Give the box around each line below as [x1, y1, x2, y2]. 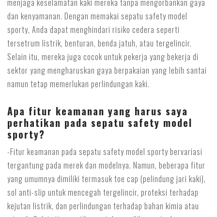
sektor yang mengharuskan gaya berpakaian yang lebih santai [7, 64, 207, 76]
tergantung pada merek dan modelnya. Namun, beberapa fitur [7, 159, 205, 171]
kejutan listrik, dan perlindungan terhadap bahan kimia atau [7, 200, 199, 212]
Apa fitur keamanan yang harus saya [7, 104, 188, 118]
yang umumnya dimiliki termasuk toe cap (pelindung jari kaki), [7, 173, 206, 185]
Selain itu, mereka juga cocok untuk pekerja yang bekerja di [7, 51, 199, 62]
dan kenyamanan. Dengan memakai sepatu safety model [7, 10, 187, 22]
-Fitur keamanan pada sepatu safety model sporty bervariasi [7, 146, 202, 157]
